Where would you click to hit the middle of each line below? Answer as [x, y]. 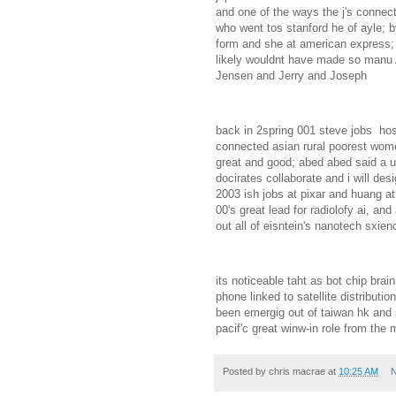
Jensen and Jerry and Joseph [291, 75]
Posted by [246, 372]
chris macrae [297, 372]
